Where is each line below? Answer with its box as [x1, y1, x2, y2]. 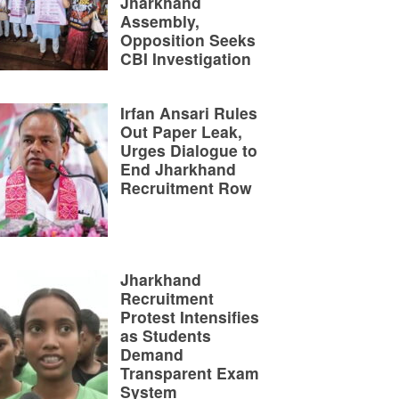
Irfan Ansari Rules [120, 101, 257, 124]
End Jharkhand [120, 157, 236, 180]
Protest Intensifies [120, 305, 259, 328]
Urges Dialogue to [120, 138, 257, 161]
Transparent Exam [120, 361, 259, 384]
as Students [120, 323, 211, 346]
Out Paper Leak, [120, 119, 242, 142]
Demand [120, 342, 183, 365]
